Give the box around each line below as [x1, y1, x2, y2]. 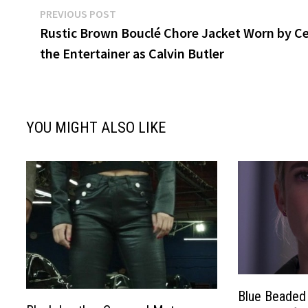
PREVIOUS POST [40, 7, 117, 21]
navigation [39, 30, 129, 56]
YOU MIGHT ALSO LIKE [26, 119, 166, 137]
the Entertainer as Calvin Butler [40, 45, 225, 63]
